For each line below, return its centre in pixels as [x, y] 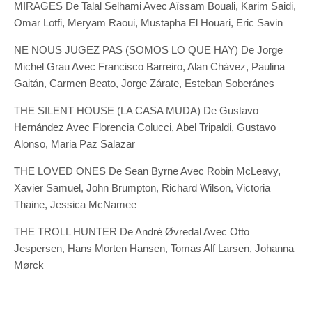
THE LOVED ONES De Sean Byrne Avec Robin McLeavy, [147, 171]
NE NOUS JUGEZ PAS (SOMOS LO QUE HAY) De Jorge [148, 50]
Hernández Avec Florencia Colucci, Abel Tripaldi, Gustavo [145, 127]
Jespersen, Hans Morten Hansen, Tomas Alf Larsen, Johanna [154, 248]
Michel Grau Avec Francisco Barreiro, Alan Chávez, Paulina [149, 67]
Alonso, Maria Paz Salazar [75, 144]
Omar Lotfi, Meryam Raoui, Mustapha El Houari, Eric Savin [148, 23]
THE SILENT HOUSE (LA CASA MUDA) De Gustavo [136, 110]
